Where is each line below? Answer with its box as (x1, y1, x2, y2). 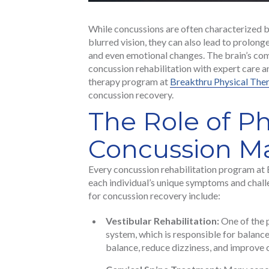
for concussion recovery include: (88, 190, 220, 202)
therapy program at (88, 76, 170, 88)
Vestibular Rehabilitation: (106, 215, 219, 227)
